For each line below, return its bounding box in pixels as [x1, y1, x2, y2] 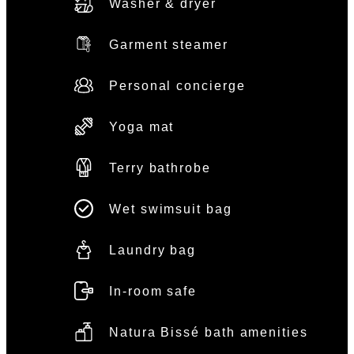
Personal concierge [109, 78, 246, 92]
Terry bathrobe [109, 160, 211, 175]
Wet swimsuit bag [109, 201, 232, 216]
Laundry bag [109, 243, 197, 257]
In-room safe [109, 284, 198, 298]
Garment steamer [109, 37, 228, 51]
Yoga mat [109, 119, 175, 134]
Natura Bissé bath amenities [109, 325, 308, 339]
